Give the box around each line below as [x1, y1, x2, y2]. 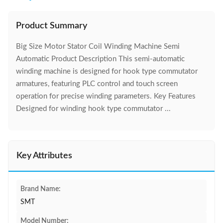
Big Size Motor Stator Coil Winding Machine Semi [16, 43, 180, 50]
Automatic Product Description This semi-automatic [16, 55, 185, 63]
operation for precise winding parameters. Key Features [16, 93, 196, 100]
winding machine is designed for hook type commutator [16, 68, 198, 75]
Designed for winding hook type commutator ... [16, 105, 171, 112]
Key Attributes [16, 151, 72, 160]
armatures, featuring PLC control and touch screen [16, 80, 178, 88]
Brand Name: [20, 186, 61, 193]
